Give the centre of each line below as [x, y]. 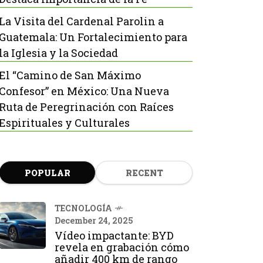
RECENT [144, 173]
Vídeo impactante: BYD [114, 235]
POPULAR [47, 173]
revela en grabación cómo [122, 247]
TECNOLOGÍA [83, 208]
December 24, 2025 [94, 220]
